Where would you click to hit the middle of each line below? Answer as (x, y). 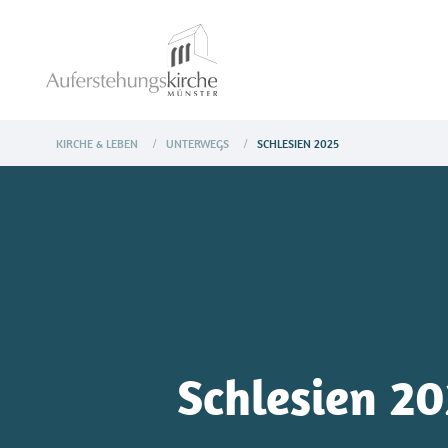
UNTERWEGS (197, 144)
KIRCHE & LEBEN (97, 144)
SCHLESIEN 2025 (298, 144)
